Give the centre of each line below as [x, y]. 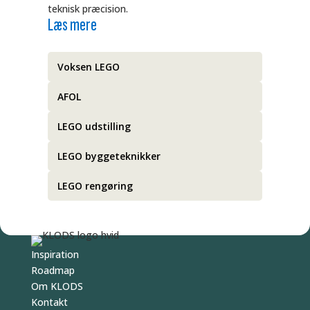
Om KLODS [57, 286]
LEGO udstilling [94, 126]
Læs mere [72, 25]
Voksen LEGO [88, 67]
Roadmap [53, 270]
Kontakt [49, 302]
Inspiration [55, 254]
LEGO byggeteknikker [109, 156]
